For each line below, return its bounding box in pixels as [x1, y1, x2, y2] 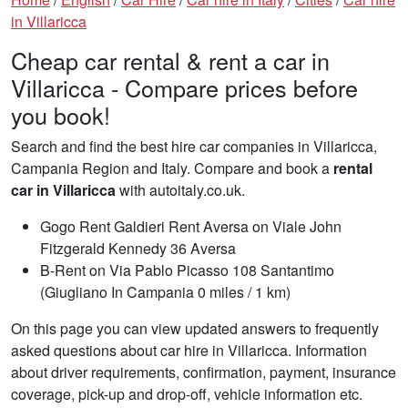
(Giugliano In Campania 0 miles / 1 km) [40, 280, 291, 302]
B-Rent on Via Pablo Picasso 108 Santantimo [40, 259, 334, 280]
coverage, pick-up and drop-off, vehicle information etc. [11, 382, 362, 404]
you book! [11, 97, 110, 131]
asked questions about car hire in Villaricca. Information [11, 339, 367, 361]
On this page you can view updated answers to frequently [11, 317, 379, 339]
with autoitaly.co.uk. [116, 178, 245, 200]
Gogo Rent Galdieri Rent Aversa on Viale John [40, 215, 342, 237]
